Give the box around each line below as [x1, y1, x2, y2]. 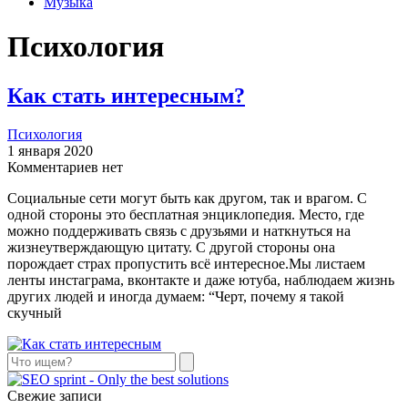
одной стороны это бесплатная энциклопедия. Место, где [7, 206, 364, 222]
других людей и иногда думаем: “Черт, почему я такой [7, 288, 344, 304]
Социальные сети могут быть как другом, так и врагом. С [7, 189, 367, 206]
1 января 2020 [7, 142, 93, 158]
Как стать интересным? [7, 83, 245, 107]
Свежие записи [7, 387, 102, 403]
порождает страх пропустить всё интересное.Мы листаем [7, 255, 365, 271]
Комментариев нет [7, 158, 123, 175]
